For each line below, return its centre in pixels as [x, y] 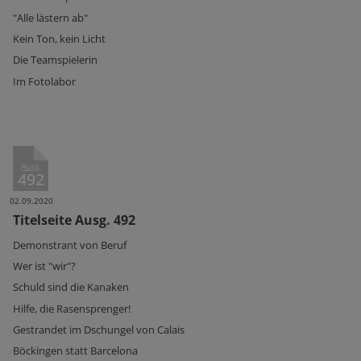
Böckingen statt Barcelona [75, 351]
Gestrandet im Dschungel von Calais [99, 330]
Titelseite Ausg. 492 [74, 220]
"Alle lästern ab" [50, 17]
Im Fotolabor [44, 81]
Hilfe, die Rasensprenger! [72, 308]
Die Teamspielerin [55, 60]
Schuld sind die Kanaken [71, 287]
